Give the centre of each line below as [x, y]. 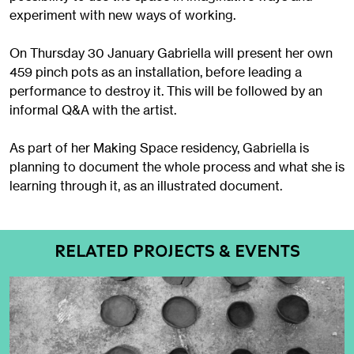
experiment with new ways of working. [122, 15]
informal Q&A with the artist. [93, 110]
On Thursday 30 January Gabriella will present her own [171, 53]
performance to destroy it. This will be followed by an [166, 91]
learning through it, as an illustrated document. [146, 186]
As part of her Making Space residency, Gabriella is [159, 148]
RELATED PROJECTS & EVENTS [177, 252]
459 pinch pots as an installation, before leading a [156, 72]
